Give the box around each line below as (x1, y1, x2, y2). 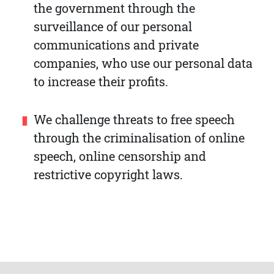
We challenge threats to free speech (34, 111, 235, 127)
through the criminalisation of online (34, 130, 245, 146)
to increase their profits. (34, 73, 168, 89)
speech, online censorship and (34, 148, 206, 164)
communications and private (34, 37, 199, 53)
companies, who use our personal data (34, 55, 253, 71)
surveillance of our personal (34, 18, 192, 34)
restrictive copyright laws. (34, 166, 183, 182)
